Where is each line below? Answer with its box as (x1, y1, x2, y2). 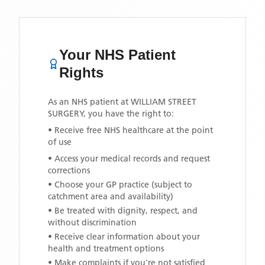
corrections (48, 165, 90, 176)
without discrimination (48, 217, 137, 228)
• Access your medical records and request (48, 153, 210, 164)
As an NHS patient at (48, 96, 131, 107)
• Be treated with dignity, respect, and (48, 205, 198, 216)
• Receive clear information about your (48, 231, 200, 242)
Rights (59, 64, 104, 80)
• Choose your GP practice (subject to (48, 179, 192, 190)
